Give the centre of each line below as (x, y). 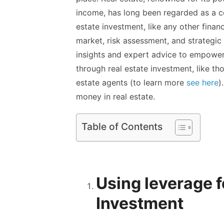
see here (202, 82)
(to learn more (158, 82)
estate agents (103, 82)
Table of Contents (122, 127)
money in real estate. (115, 96)
